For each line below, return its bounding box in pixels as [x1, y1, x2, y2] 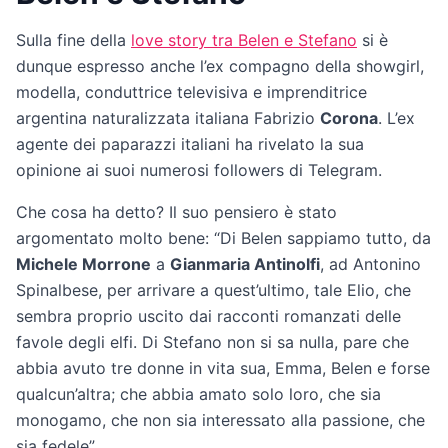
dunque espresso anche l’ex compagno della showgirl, [16, 55, 424, 76]
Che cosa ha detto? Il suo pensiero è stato [16, 201, 337, 222]
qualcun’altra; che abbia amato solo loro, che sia [16, 383, 381, 404]
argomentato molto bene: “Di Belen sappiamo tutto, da [16, 227, 431, 248]
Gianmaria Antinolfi [170, 253, 320, 274]
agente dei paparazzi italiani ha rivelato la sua [16, 133, 364, 154]
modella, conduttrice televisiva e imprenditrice [16, 81, 367, 102]
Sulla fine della [16, 29, 131, 50]
